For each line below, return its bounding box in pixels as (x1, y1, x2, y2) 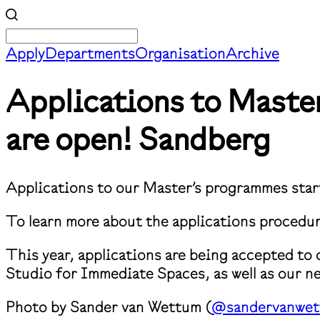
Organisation (135, 44, 226, 62)
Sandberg (139, 120, 271, 159)
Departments (45, 44, 135, 62)
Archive (226, 44, 279, 62)
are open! (6, 120, 132, 159)
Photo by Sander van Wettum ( (6, 297, 211, 316)
